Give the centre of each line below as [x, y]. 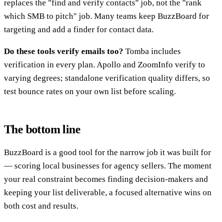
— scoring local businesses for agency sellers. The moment [108, 166]
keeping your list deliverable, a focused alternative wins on [108, 192]
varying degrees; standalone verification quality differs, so [107, 78]
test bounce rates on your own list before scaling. [90, 91]
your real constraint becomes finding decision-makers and [106, 179]
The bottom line [42, 129]
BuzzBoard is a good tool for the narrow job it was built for [108, 152]
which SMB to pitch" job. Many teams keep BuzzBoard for [107, 16]
